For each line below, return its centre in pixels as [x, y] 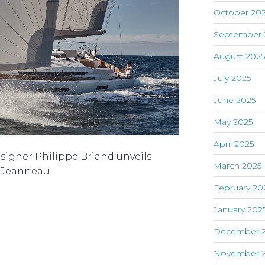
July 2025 [232, 78]
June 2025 [235, 100]
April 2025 [234, 144]
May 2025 [233, 122]
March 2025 [238, 166]
